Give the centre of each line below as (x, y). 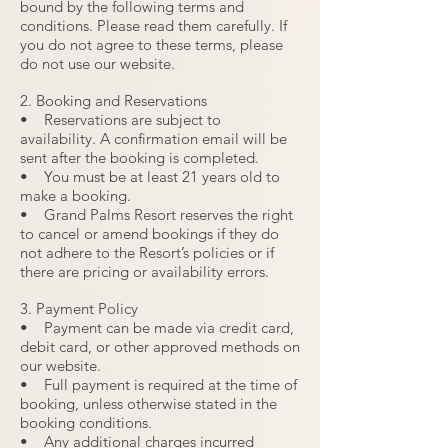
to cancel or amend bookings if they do (149, 233)
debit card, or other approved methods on (160, 346)
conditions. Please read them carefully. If (153, 25)
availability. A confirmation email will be (153, 138)
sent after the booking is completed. (139, 157)
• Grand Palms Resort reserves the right (156, 214)
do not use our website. (97, 63)
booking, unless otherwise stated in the (148, 403)
